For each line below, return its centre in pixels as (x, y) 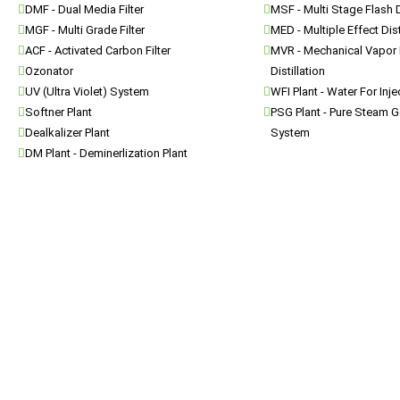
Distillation (298, 71)
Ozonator (49, 71)
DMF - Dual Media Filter (84, 9)
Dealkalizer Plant (67, 133)
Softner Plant (58, 112)
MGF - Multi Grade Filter (85, 30)
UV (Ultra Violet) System (87, 92)
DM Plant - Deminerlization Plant (106, 153)
